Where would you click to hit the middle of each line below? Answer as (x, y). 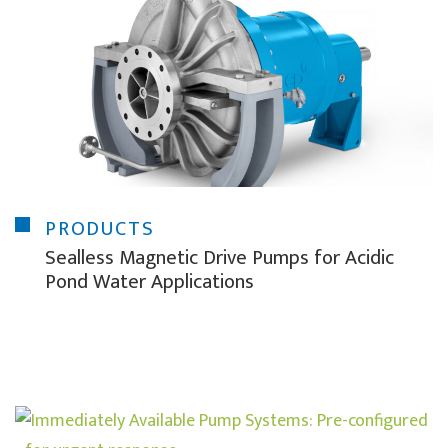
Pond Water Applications (149, 282)
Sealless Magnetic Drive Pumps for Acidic (219, 258)
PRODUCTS (100, 229)
